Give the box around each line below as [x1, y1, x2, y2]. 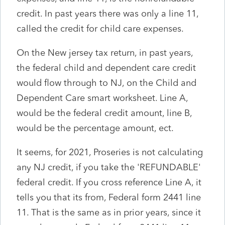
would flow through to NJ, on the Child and [17, 77, 196, 88]
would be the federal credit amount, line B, [17, 107, 192, 119]
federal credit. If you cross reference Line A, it [17, 176, 201, 188]
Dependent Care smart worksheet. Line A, [17, 92, 188, 103]
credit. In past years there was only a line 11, [17, 8, 198, 19]
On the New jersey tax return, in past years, [17, 47, 193, 58]
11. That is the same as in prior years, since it [17, 206, 201, 218]
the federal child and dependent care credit [17, 62, 196, 73]
